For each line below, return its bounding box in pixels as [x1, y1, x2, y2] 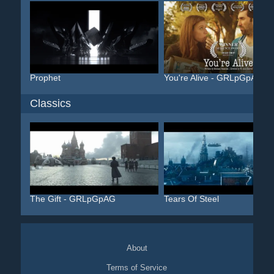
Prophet [29, 73, 61, 83]
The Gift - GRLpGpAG [29, 194, 116, 204]
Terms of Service [106, 263, 168, 272]
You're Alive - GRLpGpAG [163, 73, 263, 83]
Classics [29, 97, 71, 109]
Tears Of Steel [163, 194, 219, 204]
